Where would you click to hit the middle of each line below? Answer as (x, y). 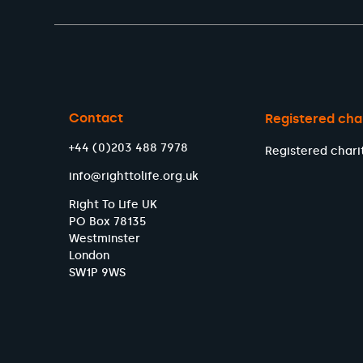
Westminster (105, 238)
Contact (96, 117)
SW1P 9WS (98, 272)
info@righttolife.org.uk (134, 176)
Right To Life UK (113, 204)
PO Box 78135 (108, 221)
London (90, 255)
